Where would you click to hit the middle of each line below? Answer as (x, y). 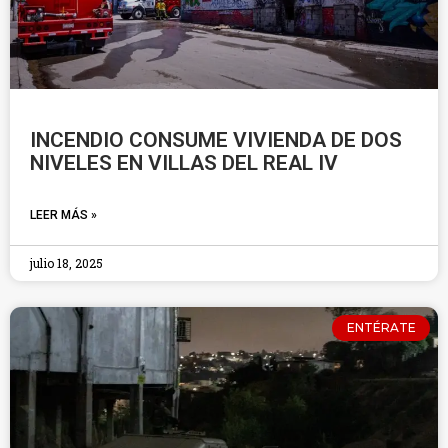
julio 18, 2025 (66, 263)
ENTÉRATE (381, 328)
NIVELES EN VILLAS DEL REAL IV (184, 163)
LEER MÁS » (63, 215)
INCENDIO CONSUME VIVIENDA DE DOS (216, 140)
